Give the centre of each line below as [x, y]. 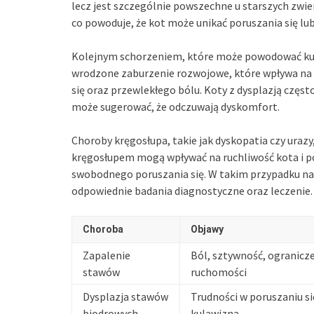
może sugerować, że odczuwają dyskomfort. [176, 106]
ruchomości [219, 272]
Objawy [207, 229]
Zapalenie [107, 255]
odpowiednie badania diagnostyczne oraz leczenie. [192, 190]
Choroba [103, 229]
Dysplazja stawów [125, 296]
